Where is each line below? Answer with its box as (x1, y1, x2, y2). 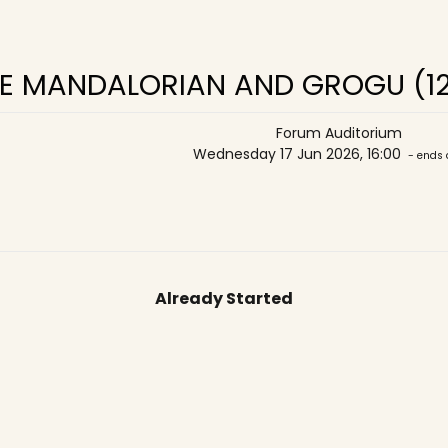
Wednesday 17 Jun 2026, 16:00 (192, 144, 405, 164)
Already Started (155, 286, 293, 310)
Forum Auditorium (276, 123, 403, 143)
